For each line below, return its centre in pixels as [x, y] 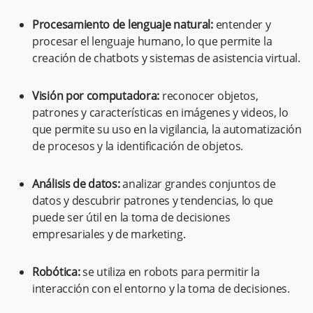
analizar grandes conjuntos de [199, 184]
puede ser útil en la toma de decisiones [131, 218]
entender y [243, 25]
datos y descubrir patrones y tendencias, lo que [153, 201]
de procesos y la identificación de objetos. [138, 146]
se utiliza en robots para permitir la [171, 272]
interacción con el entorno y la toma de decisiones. [161, 289]
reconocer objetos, [210, 96]
